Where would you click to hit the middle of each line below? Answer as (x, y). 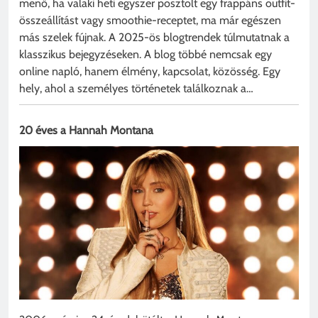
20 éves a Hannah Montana (86, 131)
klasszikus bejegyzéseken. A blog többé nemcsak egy (146, 55)
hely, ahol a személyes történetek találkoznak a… (136, 89)
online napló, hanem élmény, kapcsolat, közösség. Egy (150, 72)
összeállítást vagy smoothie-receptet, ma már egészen (150, 21)
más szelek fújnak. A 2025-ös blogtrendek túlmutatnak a (154, 38)
